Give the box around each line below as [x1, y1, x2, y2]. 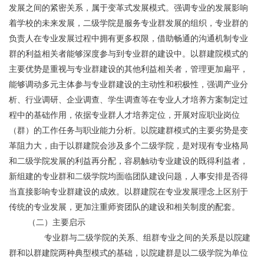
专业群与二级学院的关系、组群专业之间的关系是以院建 [9, 233, 28, 242]
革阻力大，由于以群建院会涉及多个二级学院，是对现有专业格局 [9, 141, 248, 150]
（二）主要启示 [28, 217, 85, 227]
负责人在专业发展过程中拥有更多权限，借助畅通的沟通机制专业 [9, 34, 248, 43]
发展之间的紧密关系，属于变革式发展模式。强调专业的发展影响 [9, 3, 248, 12]
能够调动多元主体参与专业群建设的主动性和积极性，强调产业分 [9, 80, 248, 89]
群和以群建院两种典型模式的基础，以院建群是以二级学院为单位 [9, 248, 248, 258]
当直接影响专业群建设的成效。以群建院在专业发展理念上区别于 [9, 187, 248, 196]
